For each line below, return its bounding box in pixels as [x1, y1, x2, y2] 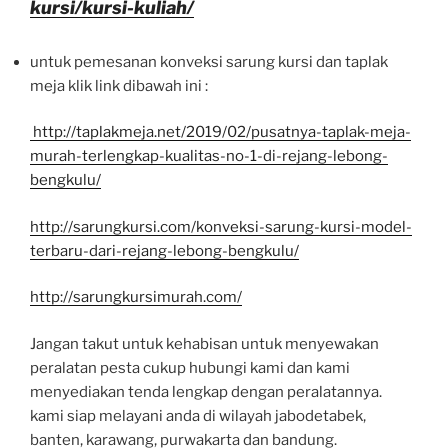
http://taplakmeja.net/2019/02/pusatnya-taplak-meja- [30, 123, 411, 141]
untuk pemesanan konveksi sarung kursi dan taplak [30, 52, 388, 71]
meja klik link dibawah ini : [30, 76, 208, 95]
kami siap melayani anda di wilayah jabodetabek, [30, 406, 366, 425]
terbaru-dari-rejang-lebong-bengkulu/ [30, 241, 299, 260]
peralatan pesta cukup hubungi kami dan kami [30, 358, 350, 377]
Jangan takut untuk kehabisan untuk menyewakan [30, 334, 379, 353]
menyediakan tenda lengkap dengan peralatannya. [30, 382, 382, 401]
